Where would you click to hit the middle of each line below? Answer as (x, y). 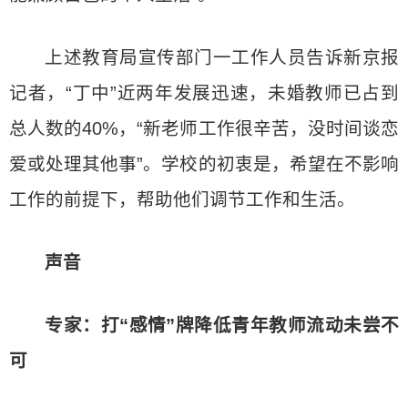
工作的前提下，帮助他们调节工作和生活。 (182, 199)
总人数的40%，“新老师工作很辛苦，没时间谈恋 (204, 128)
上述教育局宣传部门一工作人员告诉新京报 (222, 57)
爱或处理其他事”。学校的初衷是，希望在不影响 (204, 164)
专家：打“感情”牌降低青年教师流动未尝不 (222, 325)
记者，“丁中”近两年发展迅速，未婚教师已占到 (204, 93)
